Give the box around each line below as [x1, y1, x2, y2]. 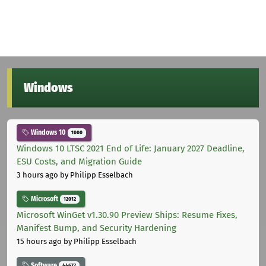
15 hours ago [17, 236, 62, 246]
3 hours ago [17, 170, 58, 180]
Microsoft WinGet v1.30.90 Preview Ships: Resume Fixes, [17, 209, 237, 220]
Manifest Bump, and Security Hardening [17, 222, 176, 233]
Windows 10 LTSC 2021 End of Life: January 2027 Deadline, [17, 143, 245, 154]
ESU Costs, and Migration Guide [17, 156, 142, 167]
